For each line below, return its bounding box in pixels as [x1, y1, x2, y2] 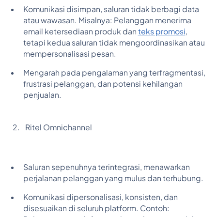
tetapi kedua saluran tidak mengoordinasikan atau [23, 37, 205, 47]
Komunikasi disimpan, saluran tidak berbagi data [23, 4, 199, 14]
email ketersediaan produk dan [23, 26, 138, 36]
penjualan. [23, 90, 62, 100]
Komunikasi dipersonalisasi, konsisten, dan [23, 192, 178, 202]
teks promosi [138, 26, 186, 36]
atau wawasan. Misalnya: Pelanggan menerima [23, 15, 191, 25]
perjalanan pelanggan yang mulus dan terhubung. [23, 173, 203, 184]
